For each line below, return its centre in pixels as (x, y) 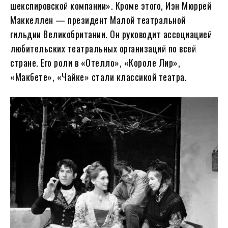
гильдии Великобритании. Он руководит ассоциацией (111, 34)
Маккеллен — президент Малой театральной (98, 20)
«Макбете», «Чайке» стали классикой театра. (98, 77)
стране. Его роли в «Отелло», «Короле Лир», (95, 62)
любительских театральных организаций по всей (103, 48)
